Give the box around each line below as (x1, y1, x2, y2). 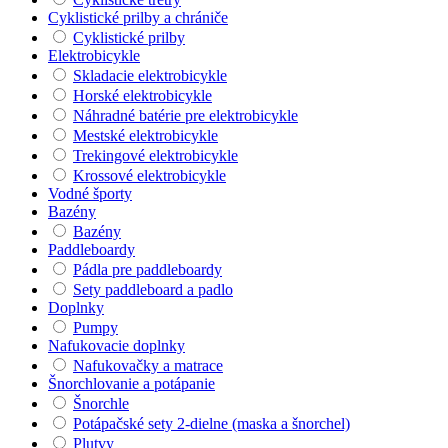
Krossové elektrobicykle (73, 166, 226, 184)
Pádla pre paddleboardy (73, 260, 222, 278)
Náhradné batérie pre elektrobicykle (73, 106, 298, 124)
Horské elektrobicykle (73, 86, 212, 104)
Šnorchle (73, 394, 129, 412)
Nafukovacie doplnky (48, 336, 185, 354)
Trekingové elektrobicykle (73, 146, 238, 164)
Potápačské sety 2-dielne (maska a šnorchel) (73, 414, 350, 432)
